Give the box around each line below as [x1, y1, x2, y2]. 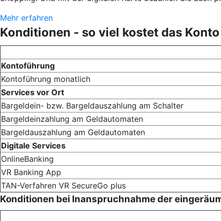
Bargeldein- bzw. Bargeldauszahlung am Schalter [1, 101, 184, 111]
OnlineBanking [1, 154, 54, 164]
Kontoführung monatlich [1, 74, 90, 84]
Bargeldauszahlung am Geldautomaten [1, 127, 145, 138]
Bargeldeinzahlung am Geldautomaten [1, 114, 143, 124]
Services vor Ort [1, 87, 64, 98]
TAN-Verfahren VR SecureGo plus [1, 181, 126, 191]
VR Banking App [1, 167, 61, 178]
